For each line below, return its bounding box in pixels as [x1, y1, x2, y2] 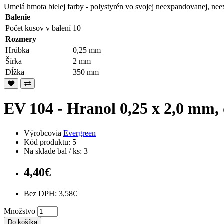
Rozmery [5, 35, 36, 43]
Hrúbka [5, 46, 29, 54]
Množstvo [4, 206, 35, 215]
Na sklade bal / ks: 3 [24, 146, 88, 155]
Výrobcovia [24, 128, 63, 137]
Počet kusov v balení [5, 24, 71, 32]
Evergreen [63, 128, 96, 137]
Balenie [5, 13, 30, 21]
